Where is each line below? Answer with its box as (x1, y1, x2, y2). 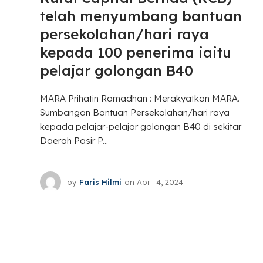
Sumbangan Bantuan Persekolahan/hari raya (39, 107, 230, 119)
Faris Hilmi (79, 177, 122, 187)
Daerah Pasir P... (39, 135, 108, 147)
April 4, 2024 (136, 177, 183, 187)
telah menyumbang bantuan (39, 7, 242, 25)
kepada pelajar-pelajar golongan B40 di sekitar (39, 121, 241, 133)
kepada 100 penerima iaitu (39, 43, 231, 62)
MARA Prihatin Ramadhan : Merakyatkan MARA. (39, 93, 240, 104)
